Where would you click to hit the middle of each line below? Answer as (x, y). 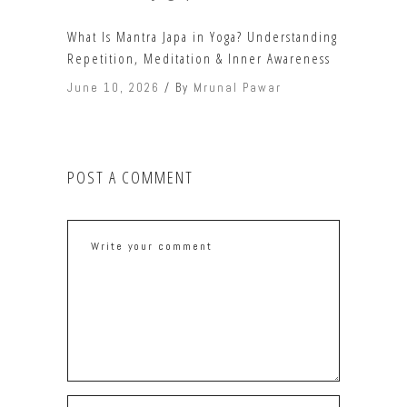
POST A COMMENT (130, 178)
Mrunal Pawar (238, 88)
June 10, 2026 (114, 88)
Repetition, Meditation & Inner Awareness (199, 59)
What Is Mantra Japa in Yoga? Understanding (203, 37)
